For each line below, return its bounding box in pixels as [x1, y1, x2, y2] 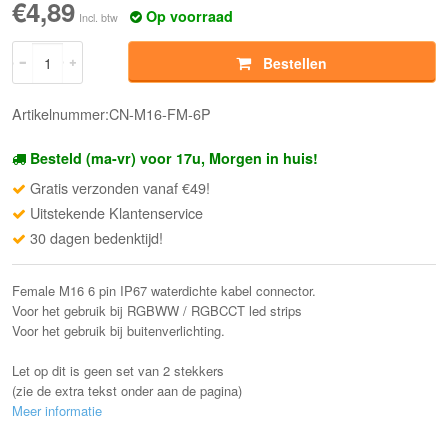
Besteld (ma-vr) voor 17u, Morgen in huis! [30, 148, 319, 169]
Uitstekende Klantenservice [30, 202, 204, 224]
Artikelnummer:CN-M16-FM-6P [12, 103, 212, 125]
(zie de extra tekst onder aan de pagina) [12, 381, 243, 401]
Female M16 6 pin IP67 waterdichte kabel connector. [12, 281, 317, 301]
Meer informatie [12, 401, 103, 421]
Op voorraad [146, 6, 234, 27]
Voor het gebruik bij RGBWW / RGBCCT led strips [12, 301, 303, 321]
